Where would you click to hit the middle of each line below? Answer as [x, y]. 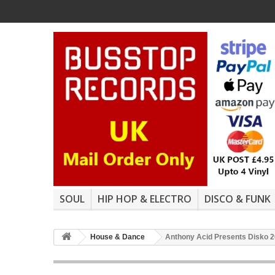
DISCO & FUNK [238, 199]
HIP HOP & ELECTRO [145, 199]
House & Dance [118, 237]
